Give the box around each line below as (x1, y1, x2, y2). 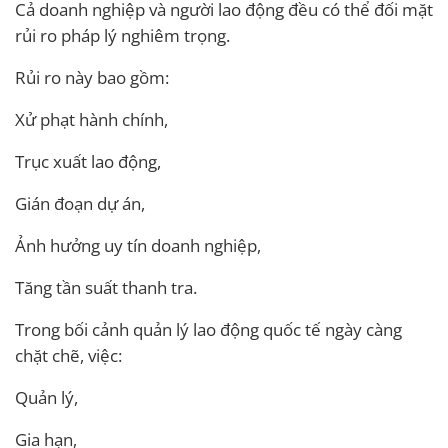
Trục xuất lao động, (15, 149, 161, 173)
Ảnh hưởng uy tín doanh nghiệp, (15, 233, 261, 257)
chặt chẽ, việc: (15, 343, 122, 367)
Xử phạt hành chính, (15, 107, 168, 131)
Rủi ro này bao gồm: (15, 65, 169, 89)
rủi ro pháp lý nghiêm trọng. (15, 23, 230, 47)
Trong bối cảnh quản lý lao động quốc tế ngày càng (15, 317, 402, 341)
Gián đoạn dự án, (15, 191, 145, 215)
